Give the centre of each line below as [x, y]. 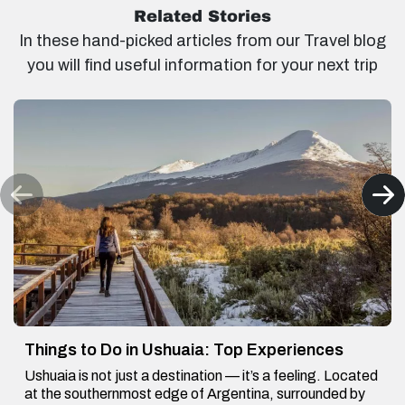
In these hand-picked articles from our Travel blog [202, 41]
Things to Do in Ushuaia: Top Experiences [184, 350]
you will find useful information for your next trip [202, 66]
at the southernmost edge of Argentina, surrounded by [195, 394]
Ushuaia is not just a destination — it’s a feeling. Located [201, 376]
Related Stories [202, 17]
